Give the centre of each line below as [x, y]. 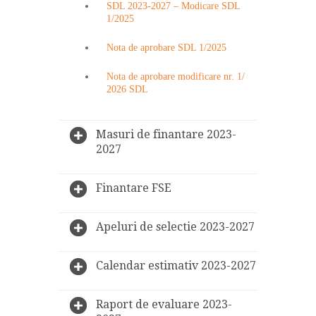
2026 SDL [127, 89]
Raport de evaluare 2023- [164, 304]
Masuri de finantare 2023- [166, 134]
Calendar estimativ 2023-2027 [176, 265]
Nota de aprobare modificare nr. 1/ [176, 76]
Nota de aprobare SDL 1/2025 [166, 47]
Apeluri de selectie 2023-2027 [175, 226]
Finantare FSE [134, 188]
